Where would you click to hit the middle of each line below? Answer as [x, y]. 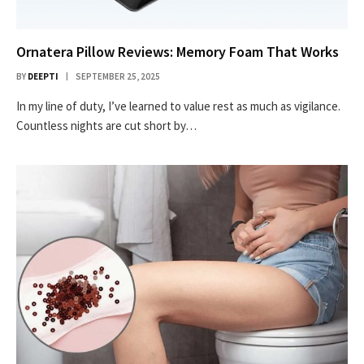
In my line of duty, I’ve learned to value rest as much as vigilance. [178, 106]
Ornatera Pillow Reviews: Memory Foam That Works [178, 51]
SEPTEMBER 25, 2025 [118, 76]
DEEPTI [43, 76]
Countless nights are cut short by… [106, 125]
